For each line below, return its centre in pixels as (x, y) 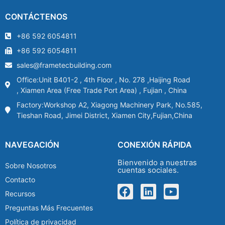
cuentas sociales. (148, 170)
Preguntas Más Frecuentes (49, 208)
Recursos (20, 194)
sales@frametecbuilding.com (64, 65)
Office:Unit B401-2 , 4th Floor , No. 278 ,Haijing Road (103, 80)
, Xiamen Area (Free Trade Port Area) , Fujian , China (101, 90)
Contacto (20, 180)
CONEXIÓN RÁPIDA (155, 145)
